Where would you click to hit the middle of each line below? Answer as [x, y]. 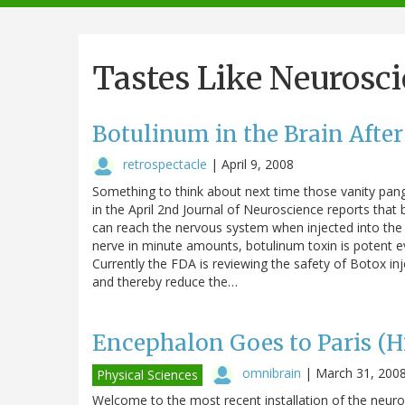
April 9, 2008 [258, 164]
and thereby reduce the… [165, 281]
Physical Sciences [147, 374]
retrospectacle [165, 164]
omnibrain [272, 372]
